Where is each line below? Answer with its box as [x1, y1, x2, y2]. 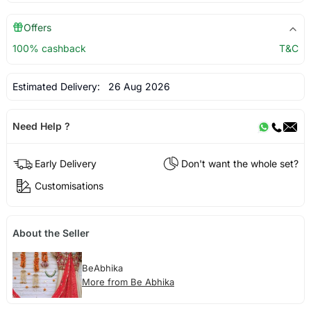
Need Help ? [12, 120, 70, 133]
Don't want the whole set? [181, 157, 299, 169]
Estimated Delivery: [12, 81, 103, 93]
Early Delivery [34, 157, 96, 169]
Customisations [34, 179, 103, 192]
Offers [23, 22, 51, 34]
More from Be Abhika [81, 276, 174, 288]
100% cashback [12, 42, 86, 55]
